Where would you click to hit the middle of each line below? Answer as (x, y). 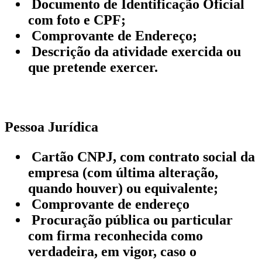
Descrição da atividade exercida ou (135, 51)
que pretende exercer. (93, 67)
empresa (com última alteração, (123, 172)
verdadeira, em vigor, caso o (112, 251)
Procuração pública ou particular (130, 220)
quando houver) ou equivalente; (123, 188)
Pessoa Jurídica (51, 127)
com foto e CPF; (77, 20)
